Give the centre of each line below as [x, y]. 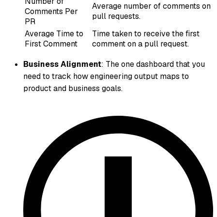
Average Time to [54, 34]
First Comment [51, 44]
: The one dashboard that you [153, 64]
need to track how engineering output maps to [106, 77]
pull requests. [116, 16]
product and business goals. [73, 89]
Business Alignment [62, 64]
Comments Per [51, 12]
